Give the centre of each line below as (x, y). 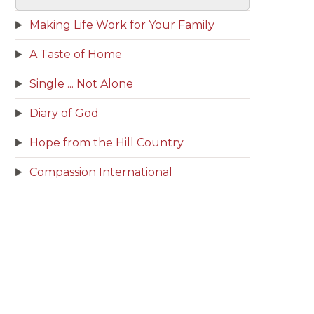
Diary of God (64, 113)
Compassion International (101, 172)
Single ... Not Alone (81, 84)
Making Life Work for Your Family (122, 25)
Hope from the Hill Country (107, 143)
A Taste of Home (76, 54)
